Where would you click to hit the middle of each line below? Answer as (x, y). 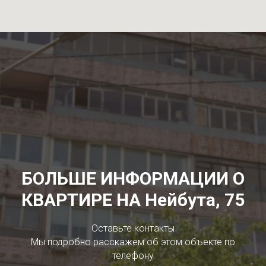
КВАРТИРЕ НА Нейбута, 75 (133, 199)
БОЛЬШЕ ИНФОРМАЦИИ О (133, 178)
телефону (133, 255)
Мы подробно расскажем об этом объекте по (133, 242)
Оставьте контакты (133, 228)
